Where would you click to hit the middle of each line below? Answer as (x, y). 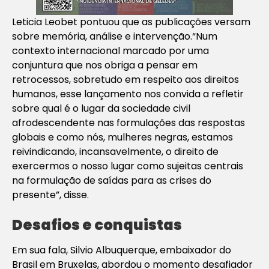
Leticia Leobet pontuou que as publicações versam (131, 22)
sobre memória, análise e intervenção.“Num (115, 37)
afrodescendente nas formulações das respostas (128, 123)
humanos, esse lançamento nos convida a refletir (128, 94)
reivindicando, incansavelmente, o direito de (115, 152)
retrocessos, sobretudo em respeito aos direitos (125, 80)
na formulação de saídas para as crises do (112, 181)
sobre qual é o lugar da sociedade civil (101, 109)
